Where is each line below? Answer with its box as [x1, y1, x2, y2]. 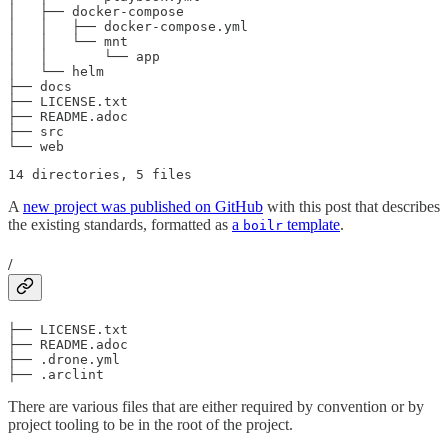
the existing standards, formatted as [8, 216, 232, 234]
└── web [8, 139, 64, 155]
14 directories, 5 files [8, 167, 192, 183]
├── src [8, 124, 64, 140]
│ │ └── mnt [8, 34, 128, 50]
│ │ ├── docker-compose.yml [8, 19, 248, 35]
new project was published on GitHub [23, 198, 263, 216]
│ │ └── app [8, 49, 160, 65]
